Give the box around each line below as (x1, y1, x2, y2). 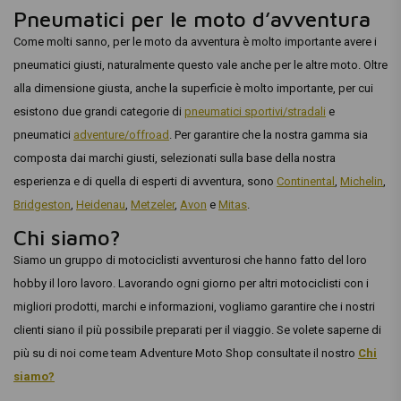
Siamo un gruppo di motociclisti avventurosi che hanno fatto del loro (13, 253, 367, 267)
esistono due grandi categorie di (13, 105, 184, 118)
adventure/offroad (73, 128, 169, 141)
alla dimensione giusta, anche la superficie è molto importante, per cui (13, 81, 373, 95)
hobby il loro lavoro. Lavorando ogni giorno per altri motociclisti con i (13, 277, 369, 290)
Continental (277, 175, 335, 188)
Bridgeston (13, 198, 71, 211)
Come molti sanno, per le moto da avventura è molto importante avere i (13, 35, 377, 48)
